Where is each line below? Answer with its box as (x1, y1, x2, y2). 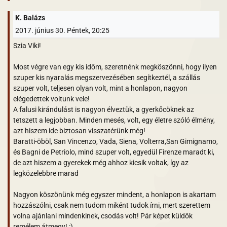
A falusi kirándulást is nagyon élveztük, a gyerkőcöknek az (13, 105, 194, 113)
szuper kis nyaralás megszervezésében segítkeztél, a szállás (13, 73, 200, 82)
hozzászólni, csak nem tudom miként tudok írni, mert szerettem (13, 201, 210, 209)
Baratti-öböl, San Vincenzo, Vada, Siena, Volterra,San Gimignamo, (13, 137, 218, 145)
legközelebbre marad (13, 169, 79, 177)
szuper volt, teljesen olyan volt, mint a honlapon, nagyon (13, 84, 187, 92)
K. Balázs (15, 14, 45, 22)
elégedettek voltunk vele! (13, 94, 90, 103)
